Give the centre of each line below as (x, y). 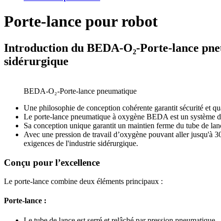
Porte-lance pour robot (81, 21)
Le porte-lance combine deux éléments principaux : (83, 182)
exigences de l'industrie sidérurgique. (81, 143)
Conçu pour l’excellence (52, 162)
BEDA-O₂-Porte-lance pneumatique (80, 91)
